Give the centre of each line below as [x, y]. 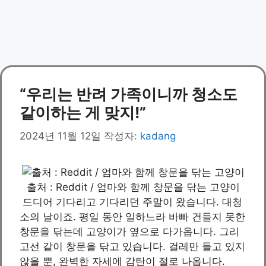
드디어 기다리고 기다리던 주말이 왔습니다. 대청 [131, 202]
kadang [158, 136]
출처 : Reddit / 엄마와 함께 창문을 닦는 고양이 [133, 187]
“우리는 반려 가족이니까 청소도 [129, 94]
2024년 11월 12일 [60, 136]
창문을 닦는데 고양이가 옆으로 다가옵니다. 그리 [129, 231]
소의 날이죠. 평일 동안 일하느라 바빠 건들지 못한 [132, 216]
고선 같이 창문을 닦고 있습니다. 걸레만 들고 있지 [132, 246]
